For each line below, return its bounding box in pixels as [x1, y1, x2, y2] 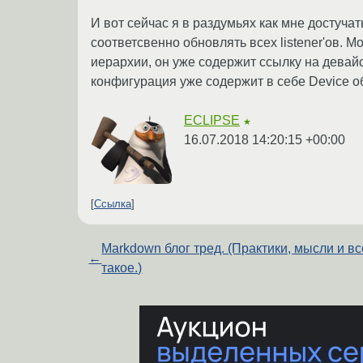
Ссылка [94, 198, 131, 211]
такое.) [101, 261, 143, 275]
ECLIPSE [184, 113, 240, 127]
